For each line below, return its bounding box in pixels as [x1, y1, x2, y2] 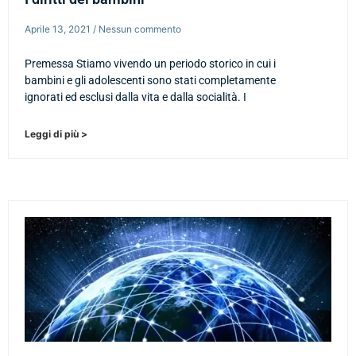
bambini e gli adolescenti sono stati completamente [25, 73, 276, 87]
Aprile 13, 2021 [25, 22, 93, 35]
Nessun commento [96, 22, 181, 35]
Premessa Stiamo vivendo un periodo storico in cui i [25, 56, 276, 70]
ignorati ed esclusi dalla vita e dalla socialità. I [25, 90, 246, 103]
